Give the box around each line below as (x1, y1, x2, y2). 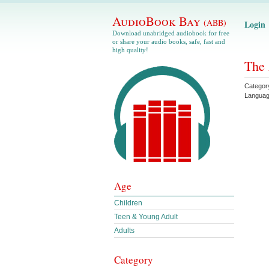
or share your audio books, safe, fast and (112, 38, 225, 45)
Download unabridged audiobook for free (112, 29, 229, 37)
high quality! (112, 46, 148, 53)
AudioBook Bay (112, 13, 204, 29)
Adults (114, 226, 134, 235)
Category (114, 253, 153, 267)
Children (114, 199, 142, 207)
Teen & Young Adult (114, 213, 178, 221)
